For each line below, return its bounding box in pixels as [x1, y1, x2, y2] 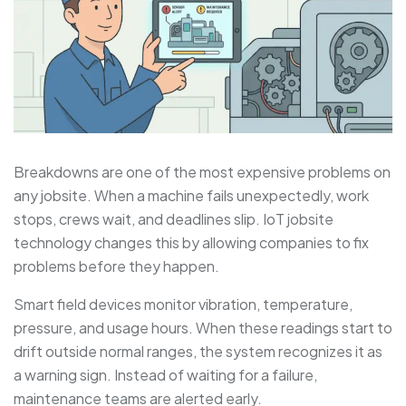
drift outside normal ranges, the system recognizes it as [14, 342, 382, 362]
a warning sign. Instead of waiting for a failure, [14, 365, 317, 385]
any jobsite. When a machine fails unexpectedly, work [14, 186, 369, 206]
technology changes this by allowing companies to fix [14, 233, 369, 253]
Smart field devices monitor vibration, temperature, [14, 295, 353, 314]
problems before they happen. [14, 256, 219, 276]
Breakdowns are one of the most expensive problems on [14, 162, 391, 182]
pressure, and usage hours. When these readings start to [14, 318, 392, 338]
